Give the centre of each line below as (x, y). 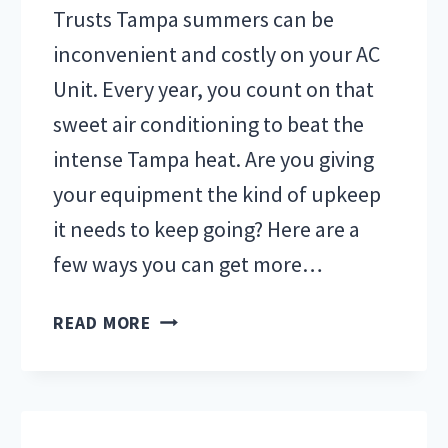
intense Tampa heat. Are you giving (214, 158)
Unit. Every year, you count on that (214, 88)
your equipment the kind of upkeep (217, 193)
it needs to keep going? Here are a (207, 228)
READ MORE (102, 322)
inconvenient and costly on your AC (217, 53)
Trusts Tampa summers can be (194, 18)
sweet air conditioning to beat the (209, 123)
